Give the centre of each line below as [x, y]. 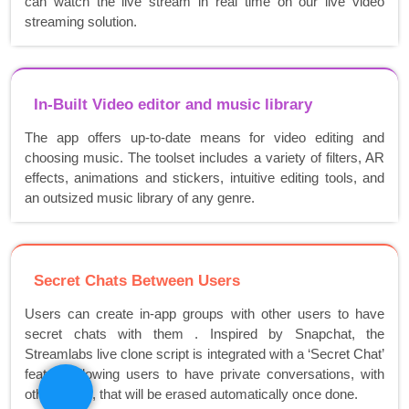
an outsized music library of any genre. [140, 198]
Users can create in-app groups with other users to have [204, 314]
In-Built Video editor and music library [173, 105]
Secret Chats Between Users [137, 281]
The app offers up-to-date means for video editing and [204, 138]
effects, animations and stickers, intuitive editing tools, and [204, 178]
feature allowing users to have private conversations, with [204, 374]
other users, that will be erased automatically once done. [191, 394]
